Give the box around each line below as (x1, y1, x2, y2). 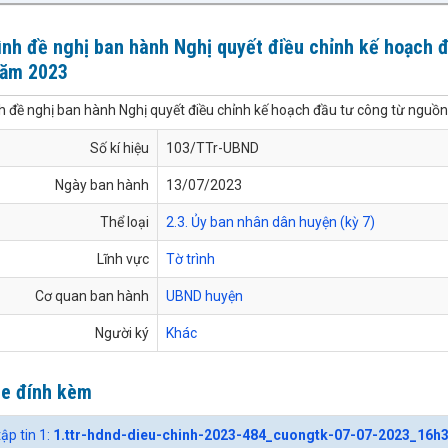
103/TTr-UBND (166, 139, 259, 156)
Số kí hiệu (90, 139, 149, 156)
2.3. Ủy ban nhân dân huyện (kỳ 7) (166, 213, 375, 230)
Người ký (95, 324, 149, 341)
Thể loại (100, 213, 149, 230)
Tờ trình (166, 250, 215, 267)
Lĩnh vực (97, 250, 149, 267)
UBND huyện (166, 287, 243, 304)
